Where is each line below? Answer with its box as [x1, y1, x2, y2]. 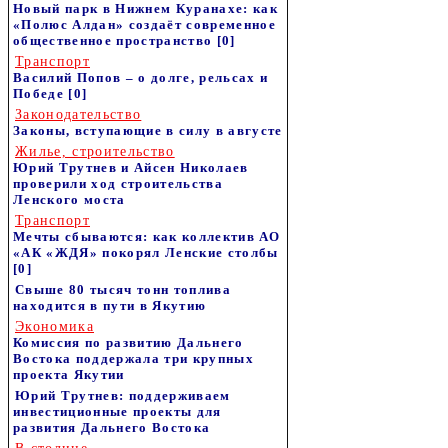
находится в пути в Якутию [13, 298, 207, 313]
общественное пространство [13, 33, 213, 48]
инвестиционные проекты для [13, 404, 222, 419]
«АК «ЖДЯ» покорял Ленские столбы [13, 245, 279, 260]
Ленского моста [13, 192, 126, 207]
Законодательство [15, 107, 142, 122]
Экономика [15, 319, 94, 334]
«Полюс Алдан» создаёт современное [13, 17, 276, 32]
